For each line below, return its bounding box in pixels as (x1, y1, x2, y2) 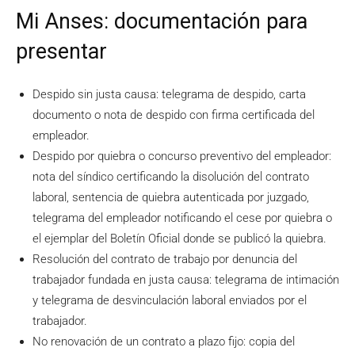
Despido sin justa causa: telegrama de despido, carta (32, 87, 306, 102)
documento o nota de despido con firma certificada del (32, 108, 315, 123)
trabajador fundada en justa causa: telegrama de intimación (32, 273, 339, 288)
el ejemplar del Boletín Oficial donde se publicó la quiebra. (32, 231, 326, 246)
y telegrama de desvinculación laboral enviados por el (32, 293, 307, 308)
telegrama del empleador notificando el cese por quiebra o (32, 211, 332, 226)
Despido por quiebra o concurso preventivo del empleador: (32, 149, 331, 164)
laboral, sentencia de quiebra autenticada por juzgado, (32, 190, 309, 205)
